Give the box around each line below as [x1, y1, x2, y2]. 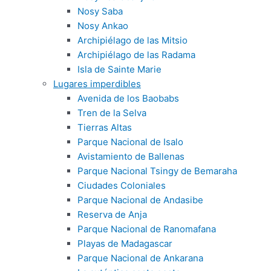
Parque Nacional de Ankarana [77, 252, 203, 264]
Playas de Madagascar [77, 238, 172, 249]
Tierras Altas [77, 122, 132, 133]
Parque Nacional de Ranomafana [77, 223, 216, 235]
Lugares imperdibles [53, 78, 141, 90]
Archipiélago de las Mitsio [77, 34, 188, 46]
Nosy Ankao [77, 20, 128, 31]
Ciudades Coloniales [77, 180, 166, 191]
